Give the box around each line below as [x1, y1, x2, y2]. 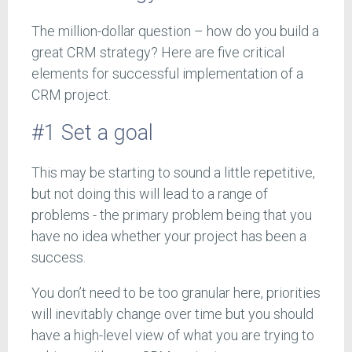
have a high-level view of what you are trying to [31, 326, 314, 343]
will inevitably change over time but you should [31, 305, 313, 322]
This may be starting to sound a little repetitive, [31, 163, 315, 181]
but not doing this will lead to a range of [31, 185, 268, 202]
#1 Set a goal [31, 120, 153, 146]
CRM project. [31, 86, 114, 103]
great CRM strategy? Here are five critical [31, 43, 284, 60]
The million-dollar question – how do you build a [31, 22, 319, 39]
